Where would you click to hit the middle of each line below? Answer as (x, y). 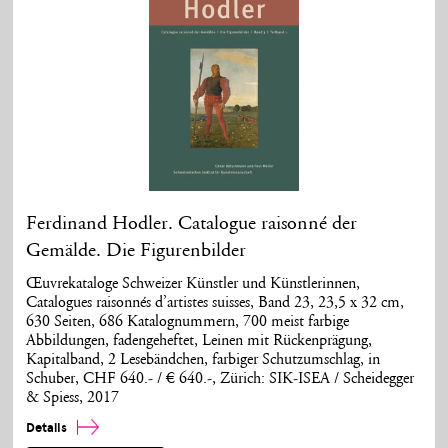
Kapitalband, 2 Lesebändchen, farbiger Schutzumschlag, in (203, 360)
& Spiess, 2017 (73, 398)
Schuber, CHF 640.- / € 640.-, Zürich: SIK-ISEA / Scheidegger (220, 379)
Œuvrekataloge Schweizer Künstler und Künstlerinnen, (193, 284)
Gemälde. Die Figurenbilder (136, 250)
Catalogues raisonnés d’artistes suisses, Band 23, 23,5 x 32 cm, (215, 303)
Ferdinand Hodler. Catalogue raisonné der (192, 223)
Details (48, 428)
